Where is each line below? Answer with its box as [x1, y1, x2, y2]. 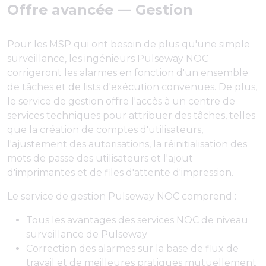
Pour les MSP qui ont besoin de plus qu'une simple [7, 39, 250, 50]
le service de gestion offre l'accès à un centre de [7, 96, 235, 107]
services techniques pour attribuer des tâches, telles [7, 110, 255, 122]
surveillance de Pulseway [26, 229, 147, 240]
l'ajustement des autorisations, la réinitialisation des [7, 138, 247, 150]
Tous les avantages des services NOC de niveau [26, 214, 248, 226]
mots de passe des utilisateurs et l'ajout [7, 153, 193, 164]
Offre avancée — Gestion [7, 1, 193, 19]
